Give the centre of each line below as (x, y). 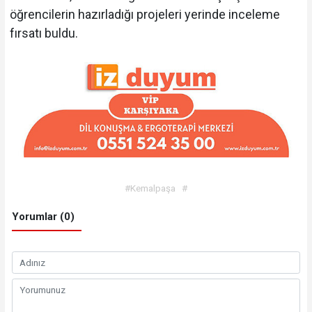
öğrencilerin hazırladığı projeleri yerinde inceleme (145, 14)
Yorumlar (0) (43, 217)
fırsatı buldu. (44, 33)
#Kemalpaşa (150, 188)
